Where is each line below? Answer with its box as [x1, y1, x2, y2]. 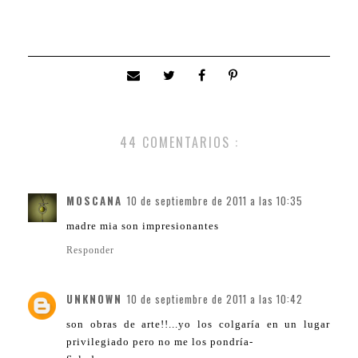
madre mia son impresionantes [66, 220, 219, 233]
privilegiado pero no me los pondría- [66, 336, 253, 348]
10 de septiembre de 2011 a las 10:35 [127, 193, 303, 209]
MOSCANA [66, 193, 122, 209]
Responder [66, 245, 114, 257]
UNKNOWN [66, 291, 122, 308]
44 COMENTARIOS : [119, 133, 239, 153]
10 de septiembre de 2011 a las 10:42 [127, 291, 303, 308]
